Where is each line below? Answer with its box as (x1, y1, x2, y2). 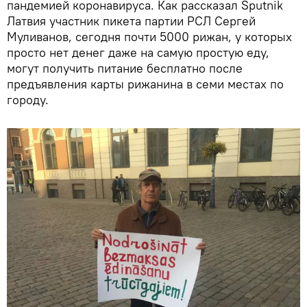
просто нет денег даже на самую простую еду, (7, 45, 269, 61)
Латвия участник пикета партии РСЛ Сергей (7, 13, 256, 29)
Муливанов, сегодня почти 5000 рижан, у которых (7, 29, 292, 45)
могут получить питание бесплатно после (7, 60, 243, 77)
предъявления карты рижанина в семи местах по (7, 76, 284, 93)
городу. (7, 92, 49, 108)
